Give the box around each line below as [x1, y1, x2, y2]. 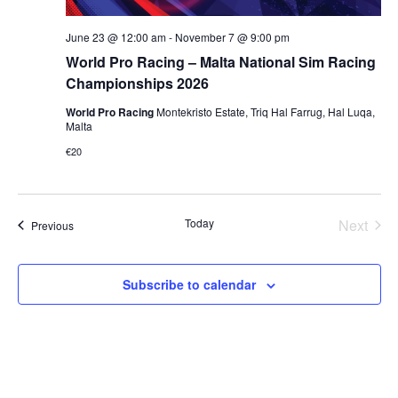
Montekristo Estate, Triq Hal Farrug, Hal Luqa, [155, 103, 375, 119]
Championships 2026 [65, 72, 209, 93]
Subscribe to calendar [123, 275, 256, 293]
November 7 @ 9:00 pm [174, 28, 290, 44]
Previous [30, 217, 74, 233]
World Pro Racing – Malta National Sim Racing [65, 51, 376, 72]
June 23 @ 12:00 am [65, 28, 166, 44]
